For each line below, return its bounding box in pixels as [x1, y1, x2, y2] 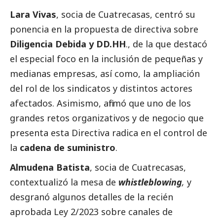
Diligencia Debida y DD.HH [10, 38, 126, 50]
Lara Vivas [10, 8, 56, 21]
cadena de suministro [20, 142, 115, 154]
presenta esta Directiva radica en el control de [10, 127, 207, 139]
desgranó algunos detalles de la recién [10, 191, 173, 203]
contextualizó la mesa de [10, 176, 118, 188]
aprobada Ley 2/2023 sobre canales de [10, 206, 173, 218]
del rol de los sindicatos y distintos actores [10, 82, 192, 95]
